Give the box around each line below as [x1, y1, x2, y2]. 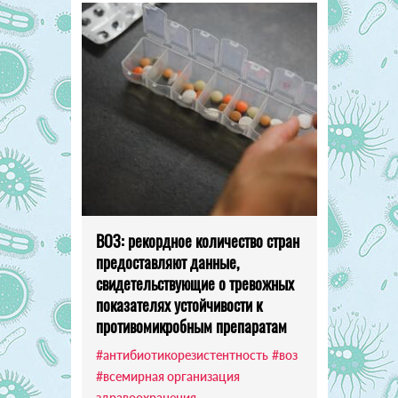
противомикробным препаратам [95, 314, 287, 338]
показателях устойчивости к [95, 293, 262, 317]
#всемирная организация [95, 369, 240, 385]
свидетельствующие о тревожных [95, 272, 294, 296]
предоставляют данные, [95, 251, 239, 275]
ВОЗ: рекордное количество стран [95, 229, 299, 253]
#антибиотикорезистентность [95, 347, 268, 363]
